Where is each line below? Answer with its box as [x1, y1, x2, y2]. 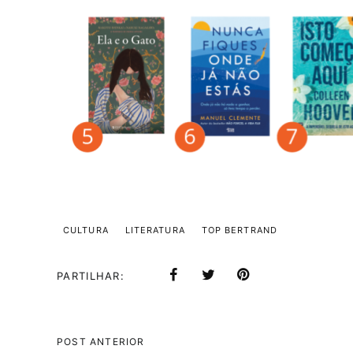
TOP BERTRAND [201, 224, 277, 236]
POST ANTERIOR [57, 335, 145, 347]
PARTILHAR [57, 269, 121, 282]
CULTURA [63, 224, 109, 236]
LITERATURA [124, 224, 185, 236]
